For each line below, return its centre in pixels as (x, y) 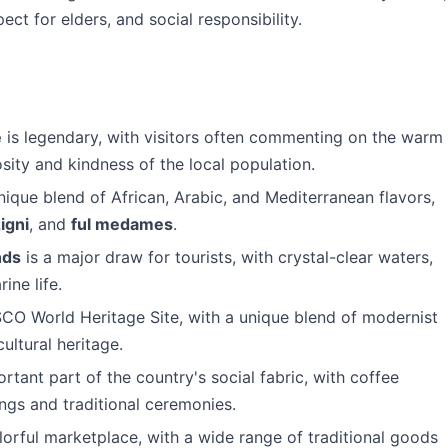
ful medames (122, 224)
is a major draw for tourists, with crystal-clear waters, (227, 257)
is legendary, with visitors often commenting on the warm (222, 137)
